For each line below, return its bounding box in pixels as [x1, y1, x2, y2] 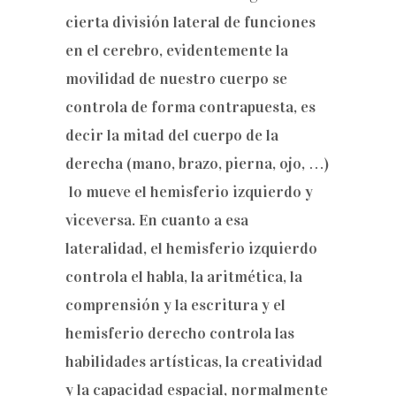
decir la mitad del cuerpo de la [65, 126, 278, 145]
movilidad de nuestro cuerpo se [65, 69, 287, 88]
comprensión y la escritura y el [65, 295, 286, 315]
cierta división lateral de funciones [65, 12, 316, 32]
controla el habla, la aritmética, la [65, 267, 302, 286]
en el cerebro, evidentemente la [65, 41, 288, 60]
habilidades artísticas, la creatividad [65, 352, 323, 371]
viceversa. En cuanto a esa [65, 210, 248, 230]
